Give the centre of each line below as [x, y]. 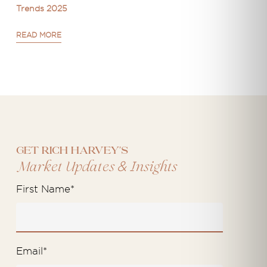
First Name [43, 189]
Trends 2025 [41, 8]
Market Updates [66, 167]
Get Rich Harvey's [72, 151]
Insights [151, 167]
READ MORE [38, 35]
